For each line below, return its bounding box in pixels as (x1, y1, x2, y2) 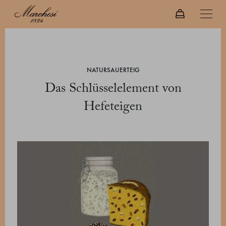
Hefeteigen (84, 100, 142, 114)
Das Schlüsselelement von (44, 82, 182, 95)
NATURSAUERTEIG (86, 66, 140, 74)
